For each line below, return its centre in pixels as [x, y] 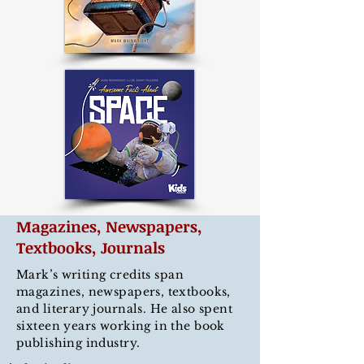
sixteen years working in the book [121, 326]
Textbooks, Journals [91, 248]
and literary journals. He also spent [125, 309]
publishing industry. [78, 343]
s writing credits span [118, 275]
